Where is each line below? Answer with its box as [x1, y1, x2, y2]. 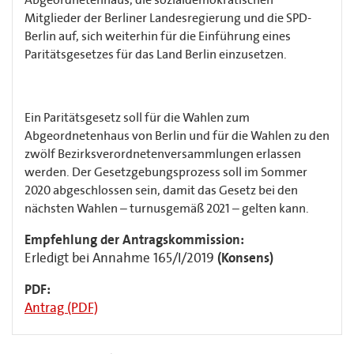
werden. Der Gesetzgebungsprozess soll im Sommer [24, 164, 307, 179]
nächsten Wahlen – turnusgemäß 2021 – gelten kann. [24, 201, 309, 216]
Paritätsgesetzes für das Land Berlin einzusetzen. [24, 47, 287, 62]
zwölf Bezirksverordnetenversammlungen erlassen [24, 146, 301, 161]
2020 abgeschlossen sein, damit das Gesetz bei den [24, 183, 298, 198]
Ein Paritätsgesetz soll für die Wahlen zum [24, 110, 250, 125]
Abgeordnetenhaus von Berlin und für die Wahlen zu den [24, 128, 330, 143]
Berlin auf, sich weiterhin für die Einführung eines [24, 28, 291, 43]
